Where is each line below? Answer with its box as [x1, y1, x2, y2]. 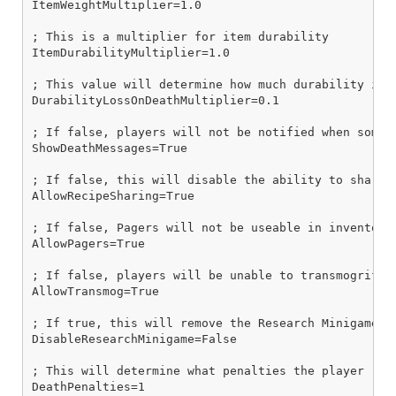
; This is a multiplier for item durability [32, 30, 329, 44]
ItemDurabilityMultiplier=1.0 [32, 46, 230, 60]
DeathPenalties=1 [32, 380, 145, 394]
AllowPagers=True [32, 237, 145, 251]
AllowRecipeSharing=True [32, 189, 194, 203]
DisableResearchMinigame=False [32, 332, 237, 346]
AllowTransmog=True [32, 285, 159, 299]
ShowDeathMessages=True [32, 141, 187, 156]
